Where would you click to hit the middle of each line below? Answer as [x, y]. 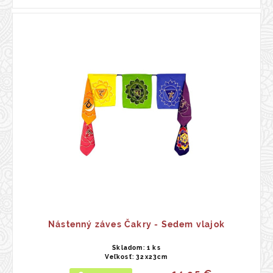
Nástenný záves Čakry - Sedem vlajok [136, 224]
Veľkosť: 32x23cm [136, 257]
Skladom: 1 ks [136, 248]
